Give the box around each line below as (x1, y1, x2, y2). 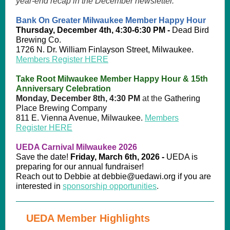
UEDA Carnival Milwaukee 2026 (16, 143, 137, 151)
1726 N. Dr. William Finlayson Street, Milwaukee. (16, 45, 194, 54)
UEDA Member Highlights (26, 213, 150, 224)
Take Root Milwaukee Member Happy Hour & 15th (16, 74, 208, 83)
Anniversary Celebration (16, 84, 111, 93)
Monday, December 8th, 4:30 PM (16, 94, 140, 103)
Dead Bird (172, 26, 209, 34)
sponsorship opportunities (63, 182, 157, 190)
